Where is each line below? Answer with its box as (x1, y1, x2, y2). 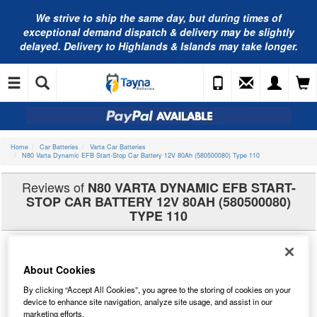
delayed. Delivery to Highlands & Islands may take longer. (19, 39, 298, 53)
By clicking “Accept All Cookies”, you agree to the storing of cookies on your (23, 283, 292, 295)
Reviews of (21, 178, 88, 196)
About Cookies (23, 262, 96, 277)
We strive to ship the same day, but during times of (35, 11, 282, 25)
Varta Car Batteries (90, 142, 146, 151)
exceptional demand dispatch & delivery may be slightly (23, 25, 294, 39)
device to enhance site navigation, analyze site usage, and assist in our (23, 295, 273, 307)
